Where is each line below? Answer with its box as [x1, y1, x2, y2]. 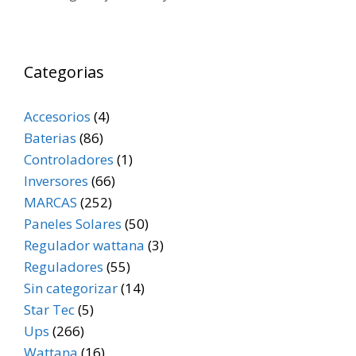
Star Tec [24, 300, 75, 319]
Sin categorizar [24, 279, 118, 298]
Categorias [24, 61, 104, 83]
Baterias [24, 129, 76, 148]
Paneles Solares [24, 215, 122, 234]
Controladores [24, 150, 114, 169]
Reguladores [24, 257, 103, 277]
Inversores [24, 172, 88, 191]
